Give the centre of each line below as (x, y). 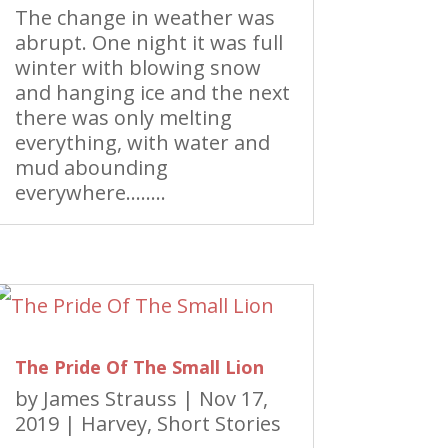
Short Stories (218, 424)
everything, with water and (142, 143)
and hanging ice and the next (152, 93)
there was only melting (123, 118)
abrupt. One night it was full (148, 43)
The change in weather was (144, 18)
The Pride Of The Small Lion (139, 367)
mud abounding (91, 168)
